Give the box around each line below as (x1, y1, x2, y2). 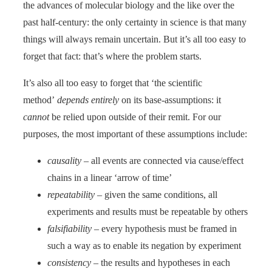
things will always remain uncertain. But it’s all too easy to (23, 33, 246, 44)
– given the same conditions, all (95, 189, 217, 200)
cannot (23, 111, 49, 122)
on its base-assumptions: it (119, 94, 221, 105)
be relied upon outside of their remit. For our (49, 111, 221, 122)
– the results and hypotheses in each (91, 257, 230, 268)
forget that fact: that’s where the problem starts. (23, 50, 202, 61)
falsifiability (47, 223, 92, 234)
